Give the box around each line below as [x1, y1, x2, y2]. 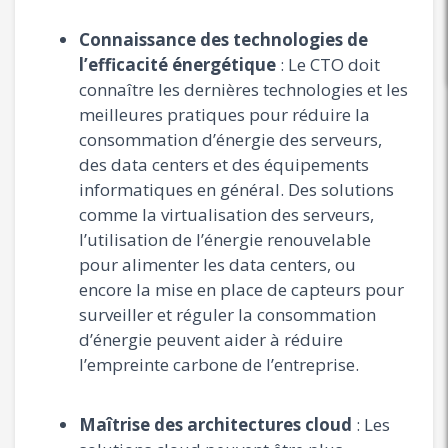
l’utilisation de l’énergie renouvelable [79, 227, 371, 251]
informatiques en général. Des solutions [79, 177, 394, 201]
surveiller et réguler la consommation [79, 302, 376, 326]
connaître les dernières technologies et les [79, 77, 408, 101]
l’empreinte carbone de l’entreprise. [79, 352, 359, 376]
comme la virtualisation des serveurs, [79, 202, 374, 226]
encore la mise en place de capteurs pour [79, 277, 404, 301]
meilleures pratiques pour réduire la [79, 102, 370, 126]
